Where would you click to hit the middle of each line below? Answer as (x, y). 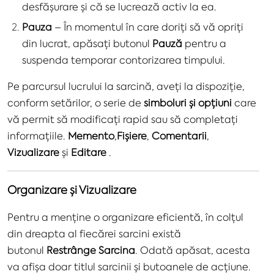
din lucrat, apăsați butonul (87, 43)
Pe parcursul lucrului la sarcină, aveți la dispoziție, (126, 86)
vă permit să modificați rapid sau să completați (123, 119)
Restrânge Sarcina (91, 250)
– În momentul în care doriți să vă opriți (148, 27)
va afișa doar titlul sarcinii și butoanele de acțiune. (129, 266)
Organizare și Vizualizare (72, 190)
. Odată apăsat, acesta (193, 250)
